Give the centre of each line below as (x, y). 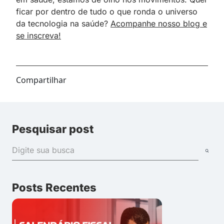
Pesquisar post (53, 129)
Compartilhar (41, 80)
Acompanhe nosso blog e (159, 23)
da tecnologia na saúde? (63, 23)
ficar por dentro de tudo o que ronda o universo (107, 11)
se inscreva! (38, 35)
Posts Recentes (54, 187)
